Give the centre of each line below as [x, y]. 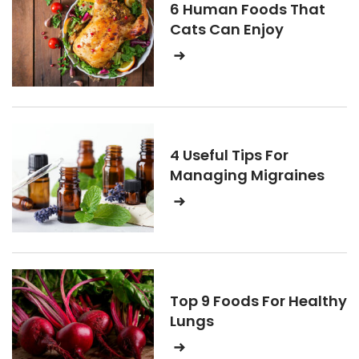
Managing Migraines [247, 175]
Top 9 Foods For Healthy [258, 301]
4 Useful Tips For [229, 155]
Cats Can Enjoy [227, 29]
